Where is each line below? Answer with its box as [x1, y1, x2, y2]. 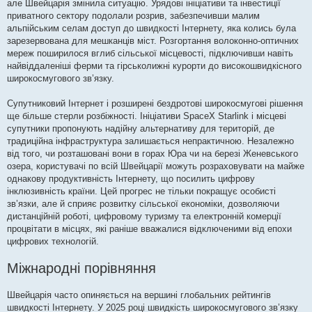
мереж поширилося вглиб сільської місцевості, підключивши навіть [7, 48, 293, 59]
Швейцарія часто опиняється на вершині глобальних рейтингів [7, 290, 271, 301]
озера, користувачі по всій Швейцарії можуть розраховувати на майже [7, 161, 304, 172]
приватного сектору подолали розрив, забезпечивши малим [7, 10, 260, 22]
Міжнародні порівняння [7, 260, 156, 276]
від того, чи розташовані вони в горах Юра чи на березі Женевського [7, 148, 298, 159]
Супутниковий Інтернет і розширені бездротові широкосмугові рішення [7, 98, 303, 109]
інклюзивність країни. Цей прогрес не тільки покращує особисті [7, 186, 276, 197]
